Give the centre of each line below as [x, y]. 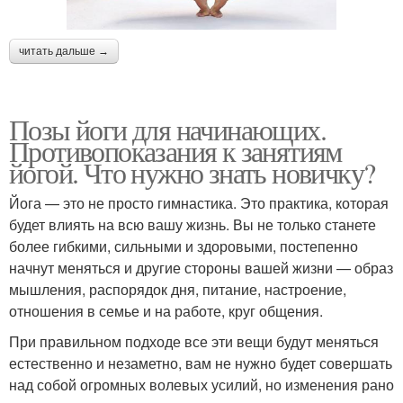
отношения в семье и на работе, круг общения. [166, 310]
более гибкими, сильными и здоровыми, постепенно [184, 246]
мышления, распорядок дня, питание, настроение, [178, 289]
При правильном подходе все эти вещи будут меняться [194, 341]
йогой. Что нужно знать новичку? [192, 172]
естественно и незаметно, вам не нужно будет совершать [201, 363]
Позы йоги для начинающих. [167, 129]
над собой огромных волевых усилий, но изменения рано [201, 384]
